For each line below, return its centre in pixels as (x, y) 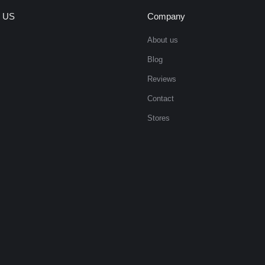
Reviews (162, 79)
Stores (159, 118)
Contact (161, 98)
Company (166, 16)
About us (163, 40)
